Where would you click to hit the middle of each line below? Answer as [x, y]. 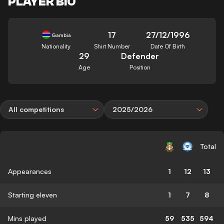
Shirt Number [112, 46]
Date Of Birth [168, 46]
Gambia [61, 35]
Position [140, 67]
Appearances [30, 171]
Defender [140, 56]
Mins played [27, 218]
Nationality [56, 46]
